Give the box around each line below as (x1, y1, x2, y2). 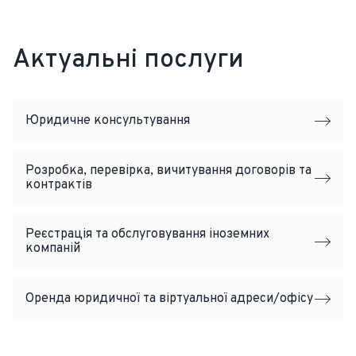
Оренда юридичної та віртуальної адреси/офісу (25, 291, 313, 307)
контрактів (25, 177, 92, 193)
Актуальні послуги (13, 44, 244, 76)
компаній (25, 241, 80, 257)
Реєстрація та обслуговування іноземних (25, 226, 269, 242)
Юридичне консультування (25, 113, 190, 129)
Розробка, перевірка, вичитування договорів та (25, 163, 311, 179)
